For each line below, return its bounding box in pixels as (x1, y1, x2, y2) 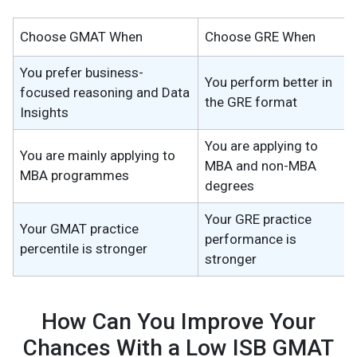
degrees (205, 178, 254, 194)
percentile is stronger (20, 241, 147, 257)
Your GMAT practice (20, 221, 139, 237)
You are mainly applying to (20, 147, 175, 164)
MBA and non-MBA (205, 158, 316, 175)
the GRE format (205, 94, 297, 111)
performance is (205, 231, 296, 248)
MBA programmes (20, 167, 129, 184)
